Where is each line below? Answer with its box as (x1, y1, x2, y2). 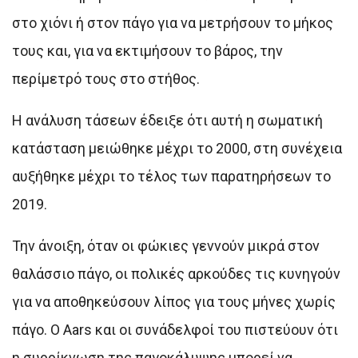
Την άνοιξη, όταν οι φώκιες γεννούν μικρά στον (12, 237, 320, 254)
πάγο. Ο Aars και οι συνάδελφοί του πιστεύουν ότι (12, 320, 338, 338)
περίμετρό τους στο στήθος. (12, 70, 200, 87)
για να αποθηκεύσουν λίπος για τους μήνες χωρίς (12, 292, 336, 310)
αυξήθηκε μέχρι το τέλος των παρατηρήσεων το (12, 167, 331, 185)
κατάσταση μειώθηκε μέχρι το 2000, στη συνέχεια (12, 139, 342, 157)
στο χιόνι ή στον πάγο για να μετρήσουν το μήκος (12, 14, 333, 31)
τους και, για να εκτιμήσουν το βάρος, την (12, 42, 283, 59)
